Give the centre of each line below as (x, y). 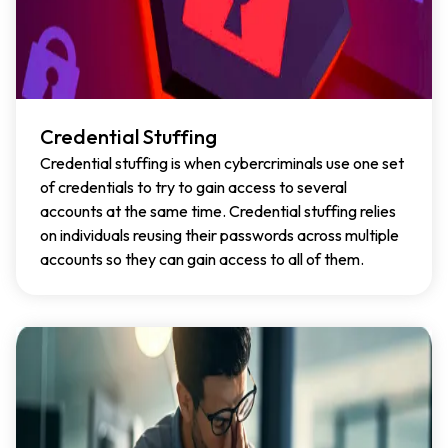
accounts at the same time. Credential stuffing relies (218, 210)
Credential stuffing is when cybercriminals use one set (222, 162)
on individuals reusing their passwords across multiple (219, 234)
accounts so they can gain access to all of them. (202, 258)
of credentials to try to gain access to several (193, 186)
